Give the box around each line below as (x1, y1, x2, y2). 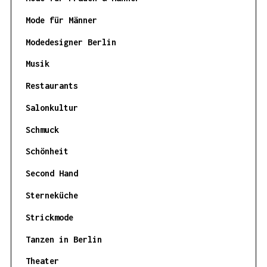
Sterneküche (25, 190, 78, 201)
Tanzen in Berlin (25, 234, 102, 244)
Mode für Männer (25, 14, 97, 25)
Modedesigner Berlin (25, 36, 116, 47)
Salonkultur (25, 102, 78, 113)
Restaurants (25, 80, 78, 91)
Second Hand (25, 168, 78, 179)
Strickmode (25, 212, 73, 222)
